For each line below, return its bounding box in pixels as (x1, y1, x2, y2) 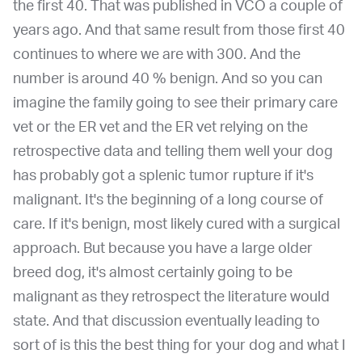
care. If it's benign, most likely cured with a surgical (13, 217, 340, 232)
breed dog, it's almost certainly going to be (13, 265, 293, 280)
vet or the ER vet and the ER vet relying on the (13, 120, 308, 135)
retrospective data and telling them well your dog (13, 144, 333, 159)
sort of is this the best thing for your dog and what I (13, 338, 346, 353)
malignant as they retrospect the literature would (13, 289, 330, 305)
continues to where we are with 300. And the (13, 47, 301, 62)
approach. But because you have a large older (13, 241, 313, 256)
